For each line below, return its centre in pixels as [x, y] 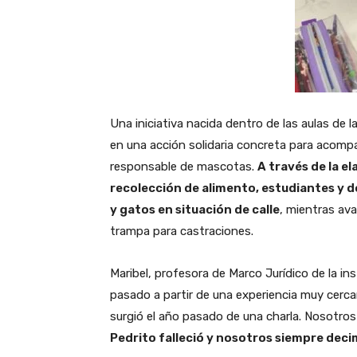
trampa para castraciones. [182, 231]
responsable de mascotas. [184, 166]
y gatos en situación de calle [195, 209]
